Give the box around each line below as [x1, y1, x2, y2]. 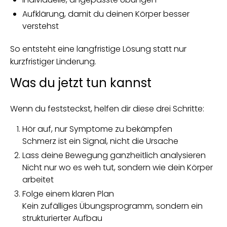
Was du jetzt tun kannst [10, 74, 152, 91]
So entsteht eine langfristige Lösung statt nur [10, 43, 186, 55]
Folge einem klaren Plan [22, 188, 114, 200]
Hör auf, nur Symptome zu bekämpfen [22, 123, 172, 135]
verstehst [22, 20, 59, 32]
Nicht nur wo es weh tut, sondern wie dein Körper [22, 162, 213, 173]
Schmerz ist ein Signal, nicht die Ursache [22, 135, 178, 147]
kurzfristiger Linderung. [10, 56, 96, 67]
